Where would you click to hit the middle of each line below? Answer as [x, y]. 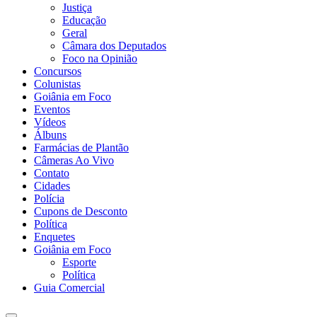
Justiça [77, 8]
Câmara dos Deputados [114, 46]
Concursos [58, 71]
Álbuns [50, 135]
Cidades [52, 186]
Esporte [79, 263]
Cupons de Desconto [81, 212]
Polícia [49, 199]
